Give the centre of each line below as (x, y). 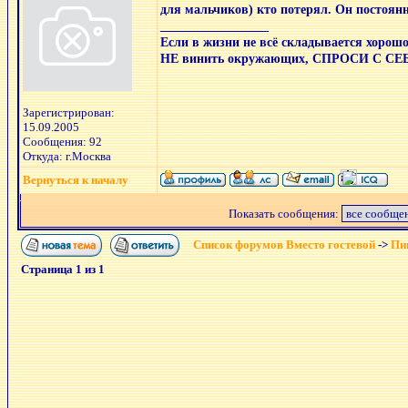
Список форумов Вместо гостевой (284, 245)
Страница (48, 269)
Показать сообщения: (285, 214)
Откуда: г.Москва (67, 156)
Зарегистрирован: (69, 112)
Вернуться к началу (76, 180)
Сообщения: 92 (62, 142)
